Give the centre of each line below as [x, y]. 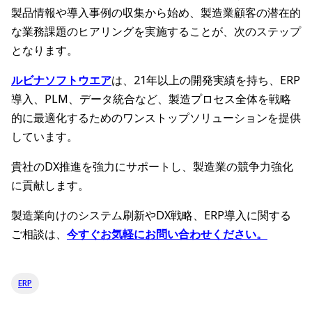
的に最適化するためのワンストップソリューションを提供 [156, 118]
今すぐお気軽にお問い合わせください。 [167, 234]
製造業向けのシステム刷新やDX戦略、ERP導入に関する [151, 216]
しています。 [45, 137]
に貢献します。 [50, 186]
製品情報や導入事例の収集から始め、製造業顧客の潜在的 [156, 13]
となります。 [45, 50]
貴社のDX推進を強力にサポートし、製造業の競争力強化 [152, 167]
